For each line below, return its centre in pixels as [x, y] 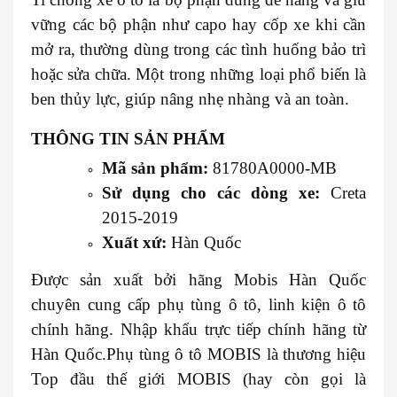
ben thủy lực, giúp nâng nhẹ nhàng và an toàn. [190, 98]
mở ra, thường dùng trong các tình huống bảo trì [198, 49]
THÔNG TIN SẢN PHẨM [128, 138]
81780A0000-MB [272, 167]
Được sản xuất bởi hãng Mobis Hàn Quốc [198, 279]
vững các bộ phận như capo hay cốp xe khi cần [198, 24]
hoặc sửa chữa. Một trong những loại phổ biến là [198, 74]
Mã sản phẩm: [155, 167]
